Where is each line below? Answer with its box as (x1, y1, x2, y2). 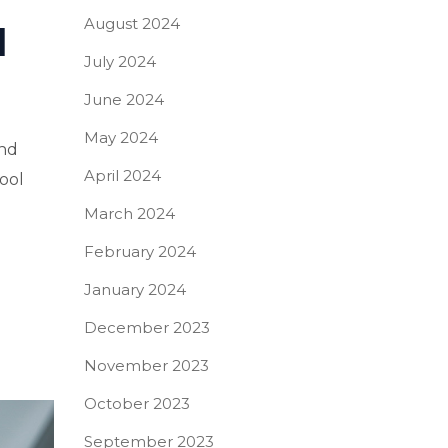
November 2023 (83, 356, 209, 375)
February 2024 (83, 242, 196, 261)
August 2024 (83, 14, 180, 33)
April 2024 (83, 166, 161, 185)
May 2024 (83, 128, 158, 147)
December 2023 (83, 318, 210, 337)
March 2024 (83, 204, 175, 223)
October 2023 (83, 394, 190, 413)
